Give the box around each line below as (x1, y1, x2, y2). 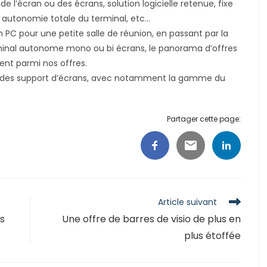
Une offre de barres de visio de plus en (61, 212, 241, 226)
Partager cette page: (166, 113, 241, 124)
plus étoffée (184, 228, 241, 243)
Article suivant (157, 195, 217, 208)
